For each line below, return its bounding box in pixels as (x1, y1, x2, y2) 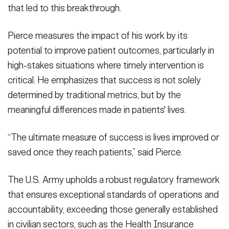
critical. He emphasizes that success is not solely (8, 75, 201, 86)
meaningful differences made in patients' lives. (8, 104, 186, 116)
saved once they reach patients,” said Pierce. (8, 147, 182, 158)
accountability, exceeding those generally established (8, 204, 218, 216)
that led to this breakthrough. (8, 2, 121, 14)
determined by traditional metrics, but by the (8, 89, 181, 101)
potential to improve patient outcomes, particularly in (8, 45, 214, 56)
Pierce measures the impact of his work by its (8, 30, 188, 41)
